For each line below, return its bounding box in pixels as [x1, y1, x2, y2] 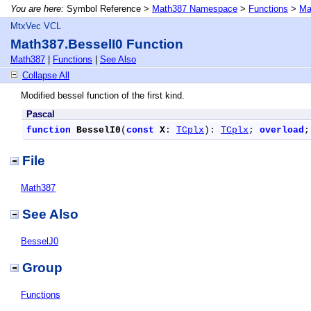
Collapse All [22, 70, 69, 81]
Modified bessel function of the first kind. [21, 90, 185, 101]
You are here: [10, 3, 64, 14]
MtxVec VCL [10, 21, 61, 31]
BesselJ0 [21, 236, 58, 246]
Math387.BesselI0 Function [10, 37, 183, 51]
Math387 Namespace [152, 3, 237, 14]
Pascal [26, 109, 55, 119]
